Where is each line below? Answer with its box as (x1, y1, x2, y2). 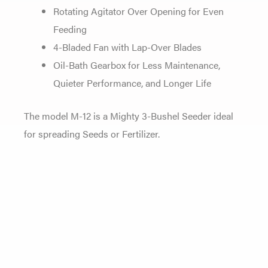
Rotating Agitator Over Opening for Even (53, 3, 224, 18)
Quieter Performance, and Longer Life (53, 75, 212, 90)
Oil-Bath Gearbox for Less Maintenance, (53, 57, 221, 72)
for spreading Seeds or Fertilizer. (24, 126, 160, 141)
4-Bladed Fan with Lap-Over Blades (53, 39, 202, 54)
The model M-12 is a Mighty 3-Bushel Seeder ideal (24, 108, 233, 123)
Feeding (53, 21, 87, 36)
